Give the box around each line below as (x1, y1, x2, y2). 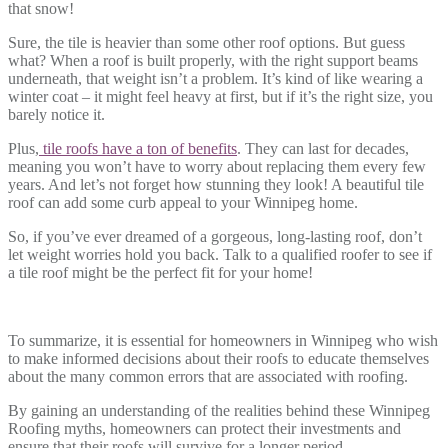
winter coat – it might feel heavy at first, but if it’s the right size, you (8, 87, 433, 105)
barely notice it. (8, 105, 105, 123)
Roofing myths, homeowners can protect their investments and (8, 419, 401, 437)
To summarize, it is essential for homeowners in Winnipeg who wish (8, 331, 438, 349)
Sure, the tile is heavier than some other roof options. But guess (8, 33, 405, 51)
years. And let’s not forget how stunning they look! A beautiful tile (8, 175, 424, 193)
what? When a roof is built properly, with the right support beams (8, 51, 418, 69)
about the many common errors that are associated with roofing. (8, 367, 408, 385)
